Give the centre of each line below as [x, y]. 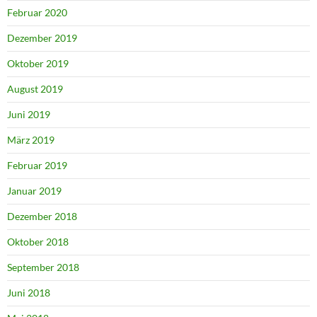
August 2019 [35, 89]
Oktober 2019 [38, 64]
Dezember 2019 [42, 38]
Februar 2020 [37, 13]
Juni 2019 [29, 115]
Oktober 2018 [38, 242]
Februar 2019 [37, 166]
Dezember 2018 [42, 217]
